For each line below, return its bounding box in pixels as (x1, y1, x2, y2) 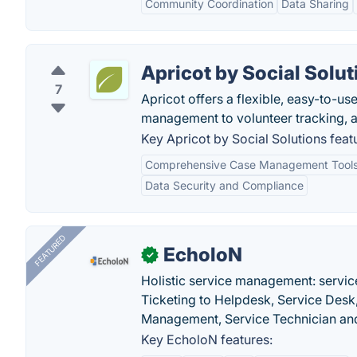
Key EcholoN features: (141, 331, 273, 347)
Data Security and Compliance (145, 178, 304, 192)
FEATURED (32, 233, 68, 269)
